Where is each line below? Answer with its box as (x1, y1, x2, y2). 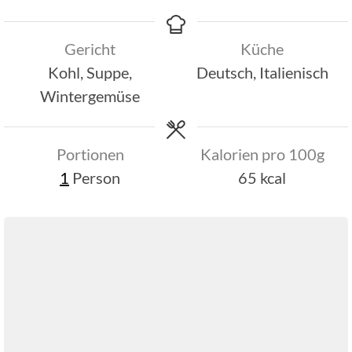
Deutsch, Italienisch (196, 62, 328, 82)
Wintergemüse (40, 86, 140, 105)
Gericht (64, 38, 115, 58)
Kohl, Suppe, (48, 62, 132, 82)
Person (72, 167, 120, 187)
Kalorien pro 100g (200, 144, 324, 163)
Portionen (56, 144, 124, 163)
